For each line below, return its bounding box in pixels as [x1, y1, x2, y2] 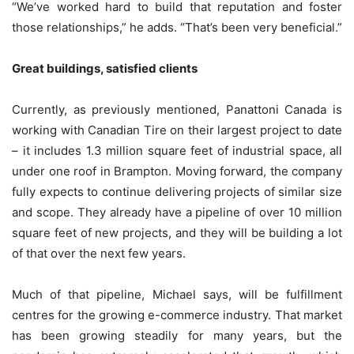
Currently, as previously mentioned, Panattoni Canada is [12, 102, 342, 118]
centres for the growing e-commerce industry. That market [12, 307, 342, 323]
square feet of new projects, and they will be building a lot [12, 225, 342, 241]
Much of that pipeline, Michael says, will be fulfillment [12, 287, 342, 303]
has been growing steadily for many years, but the [12, 328, 342, 344]
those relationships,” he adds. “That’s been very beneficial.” [12, 20, 342, 36]
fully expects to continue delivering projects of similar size [12, 184, 342, 200]
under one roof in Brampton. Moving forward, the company [12, 164, 342, 179]
